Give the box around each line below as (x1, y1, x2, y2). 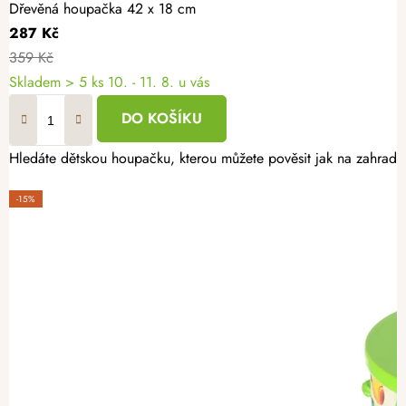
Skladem (9, 72, 65, 93)
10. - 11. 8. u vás (108, 72, 209, 93)
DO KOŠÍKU (121, 108, 202, 130)
